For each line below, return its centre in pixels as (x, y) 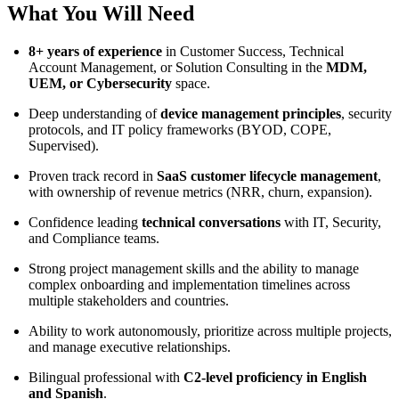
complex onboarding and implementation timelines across (189, 285)
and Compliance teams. (94, 239)
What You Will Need (101, 14)
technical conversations (211, 223)
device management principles (251, 114)
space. (191, 84)
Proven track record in (93, 176)
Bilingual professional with (104, 378)
